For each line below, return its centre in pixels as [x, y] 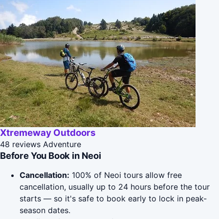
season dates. [45, 210]
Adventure [62, 144]
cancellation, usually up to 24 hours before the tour [115, 187]
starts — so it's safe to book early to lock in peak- [113, 199]
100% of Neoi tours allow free [126, 175]
